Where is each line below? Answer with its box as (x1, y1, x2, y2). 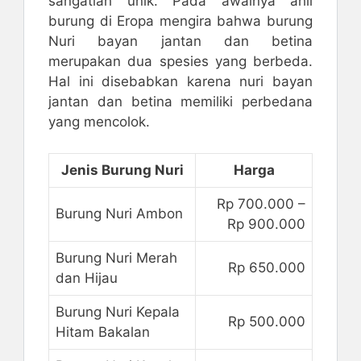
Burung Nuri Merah (56, 249, 177, 266)
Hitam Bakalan (56, 323, 150, 340)
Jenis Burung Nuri (60, 161, 184, 178)
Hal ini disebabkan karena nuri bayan (48, 73, 313, 90)
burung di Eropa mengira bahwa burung (48, 13, 313, 30)
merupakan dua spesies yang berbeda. (48, 53, 313, 70)
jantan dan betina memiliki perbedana (48, 93, 313, 110)
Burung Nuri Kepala (56, 303, 180, 320)
